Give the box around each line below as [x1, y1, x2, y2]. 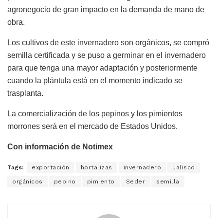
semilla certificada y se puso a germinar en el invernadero [7, 51, 206, 60]
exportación [32, 164, 70, 171]
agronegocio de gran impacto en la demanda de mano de [7, 5, 204, 14]
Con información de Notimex [7, 143, 113, 151]
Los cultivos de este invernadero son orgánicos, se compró [7, 38, 209, 47]
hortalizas [80, 164, 112, 171]
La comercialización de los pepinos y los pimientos [7, 109, 182, 118]
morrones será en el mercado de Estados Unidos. [7, 122, 178, 131]
